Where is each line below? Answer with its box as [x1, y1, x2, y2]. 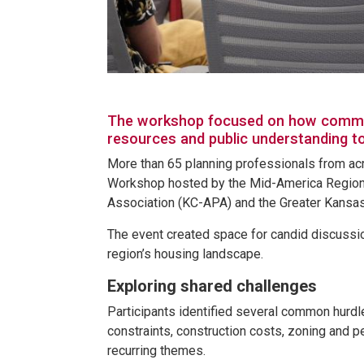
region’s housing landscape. [107, 245, 266, 262]
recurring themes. [107, 342, 209, 358]
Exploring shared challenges [107, 275, 317, 296]
